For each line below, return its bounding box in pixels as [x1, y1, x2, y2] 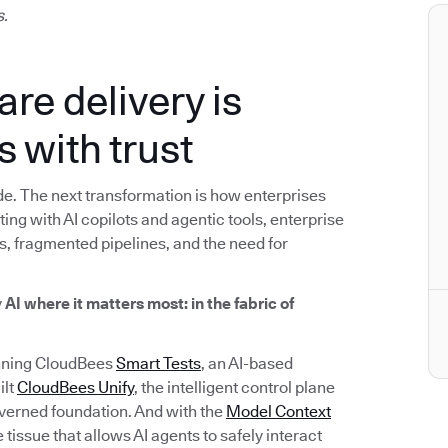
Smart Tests [116, 354, 201, 374]
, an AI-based [201, 354, 293, 374]
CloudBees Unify [17, 378, 134, 398]
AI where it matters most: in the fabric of [5, 294, 294, 314]
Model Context [226, 402, 331, 422]
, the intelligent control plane [134, 378, 335, 398]
